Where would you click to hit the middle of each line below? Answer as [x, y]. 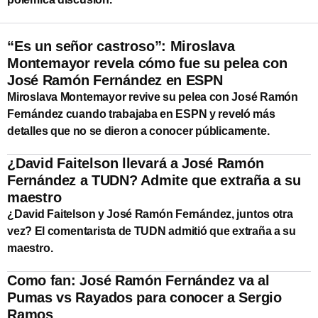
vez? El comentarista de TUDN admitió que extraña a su [152, 231]
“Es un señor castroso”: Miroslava [121, 46]
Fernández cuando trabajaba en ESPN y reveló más [141, 114]
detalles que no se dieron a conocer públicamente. [138, 131]
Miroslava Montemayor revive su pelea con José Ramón [153, 97]
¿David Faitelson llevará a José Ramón [136, 163]
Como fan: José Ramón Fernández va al [138, 280]
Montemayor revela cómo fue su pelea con [147, 63]
